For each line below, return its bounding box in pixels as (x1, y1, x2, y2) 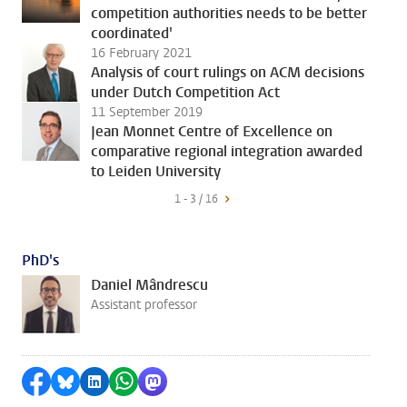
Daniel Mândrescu (91, 275, 208, 294)
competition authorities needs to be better (91, 4, 367, 23)
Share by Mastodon (153, 372, 293, 391)
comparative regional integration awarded (91, 142, 362, 161)
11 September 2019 (91, 104, 203, 121)
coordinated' (91, 24, 173, 43)
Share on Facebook (36, 372, 174, 391)
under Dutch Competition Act (91, 83, 280, 102)
